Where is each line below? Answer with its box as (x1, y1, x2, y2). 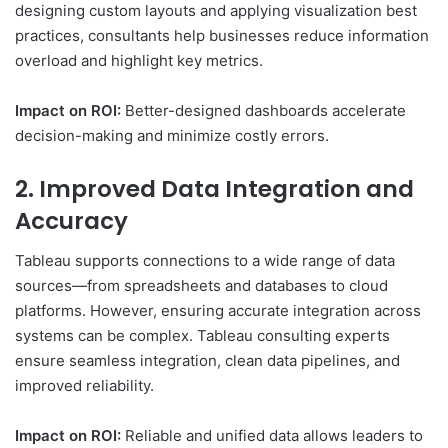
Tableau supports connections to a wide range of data (15, 251, 395, 271)
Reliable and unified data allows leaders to (121, 426, 423, 446)
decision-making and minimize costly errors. (15, 125, 329, 145)
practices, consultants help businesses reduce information (15, 25, 429, 45)
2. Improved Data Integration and (15, 172, 414, 205)
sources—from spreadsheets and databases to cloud (15, 276, 388, 296)
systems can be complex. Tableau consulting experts (15, 326, 390, 346)
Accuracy (15, 204, 128, 237)
